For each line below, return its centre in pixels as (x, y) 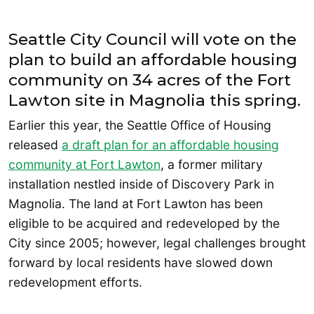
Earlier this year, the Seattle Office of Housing (140, 125)
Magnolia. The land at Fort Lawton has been (136, 204)
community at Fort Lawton (84, 165)
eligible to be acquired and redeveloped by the (144, 224)
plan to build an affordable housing (153, 60)
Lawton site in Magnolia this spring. (155, 101)
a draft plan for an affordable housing (170, 145)
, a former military (212, 165)
